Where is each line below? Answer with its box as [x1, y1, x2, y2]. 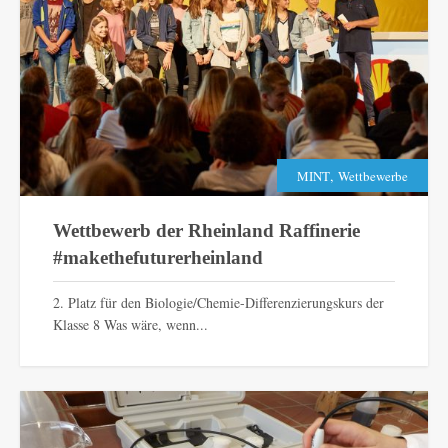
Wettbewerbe [338, 167, 408, 186]
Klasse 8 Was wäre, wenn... [52, 314, 208, 334]
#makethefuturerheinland [52, 246, 263, 268]
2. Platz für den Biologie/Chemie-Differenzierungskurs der [52, 292, 384, 312]
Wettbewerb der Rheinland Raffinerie [52, 219, 360, 241]
